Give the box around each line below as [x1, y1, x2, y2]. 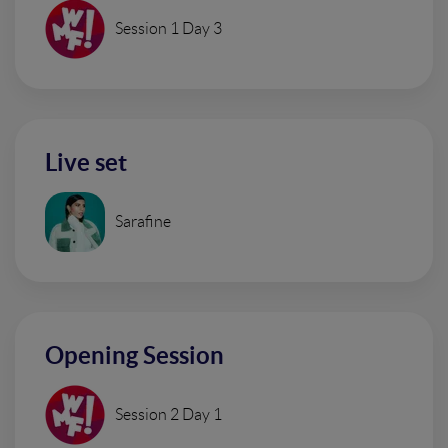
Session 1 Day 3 [115, 20, 222, 37]
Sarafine [115, 213, 171, 230]
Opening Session [45, 342, 224, 369]
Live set [45, 149, 127, 176]
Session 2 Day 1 [115, 406, 222, 423]
